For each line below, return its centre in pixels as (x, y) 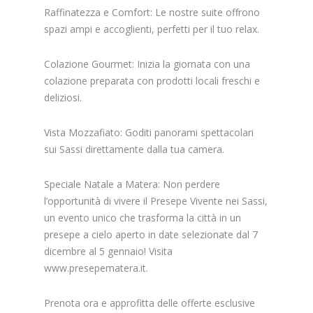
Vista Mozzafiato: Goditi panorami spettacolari (149, 132)
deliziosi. (63, 97)
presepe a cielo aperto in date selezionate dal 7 (151, 234)
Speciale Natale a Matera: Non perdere (132, 184)
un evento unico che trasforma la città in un (143, 217)
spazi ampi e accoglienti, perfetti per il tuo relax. (152, 29)
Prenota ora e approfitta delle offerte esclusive (150, 303)
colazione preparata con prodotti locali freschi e (152, 80)
